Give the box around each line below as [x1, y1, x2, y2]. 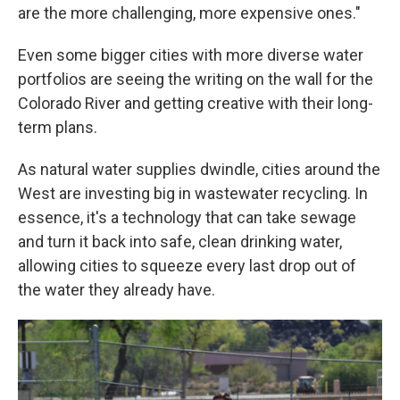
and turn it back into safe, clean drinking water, [18, 231, 342, 251]
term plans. [18, 117, 97, 137]
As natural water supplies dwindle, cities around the [18, 159, 380, 179]
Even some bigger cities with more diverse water [18, 45, 363, 64]
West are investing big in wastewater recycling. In [18, 183, 368, 203]
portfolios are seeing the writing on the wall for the [18, 69, 373, 88]
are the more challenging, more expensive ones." [18, 3, 361, 22]
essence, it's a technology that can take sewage [18, 207, 356, 227]
